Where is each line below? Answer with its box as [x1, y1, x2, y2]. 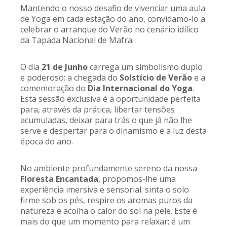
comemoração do [20, 83, 88, 94]
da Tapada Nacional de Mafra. [20, 34, 134, 46]
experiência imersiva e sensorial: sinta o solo [20, 184, 189, 195]
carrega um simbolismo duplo [88, 61, 203, 72]
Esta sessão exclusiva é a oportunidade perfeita [20, 93, 201, 104]
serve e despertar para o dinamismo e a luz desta [20, 125, 207, 136]
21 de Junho [42, 61, 88, 72]
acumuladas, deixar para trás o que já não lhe [20, 115, 192, 126]
